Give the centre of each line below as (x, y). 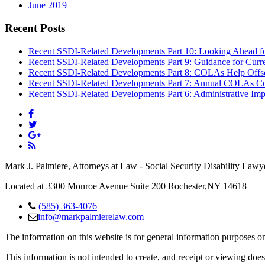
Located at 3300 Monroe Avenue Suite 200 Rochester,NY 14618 (126, 186)
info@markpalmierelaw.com (91, 216)
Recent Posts (35, 28)
